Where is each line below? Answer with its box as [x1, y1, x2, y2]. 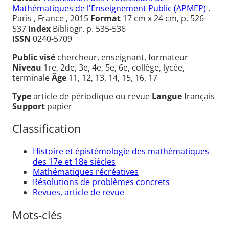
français [184, 90, 215, 102]
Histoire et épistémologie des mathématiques [33, 145, 209, 157]
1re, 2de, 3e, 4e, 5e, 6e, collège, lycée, [43, 61, 185, 73]
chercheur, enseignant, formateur [57, 51, 188, 63]
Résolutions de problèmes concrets [33, 176, 170, 188]
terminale [12, 72, 52, 83]
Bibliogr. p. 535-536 [51, 22, 126, 34]
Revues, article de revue [33, 186, 124, 198]
